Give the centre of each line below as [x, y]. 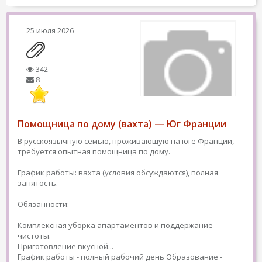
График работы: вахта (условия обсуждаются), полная [118, 173]
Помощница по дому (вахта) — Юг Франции [122, 124]
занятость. [38, 183]
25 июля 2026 [50, 30]
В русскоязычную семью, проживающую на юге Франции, [126, 141]
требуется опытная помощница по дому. [94, 151]
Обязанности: [43, 204]
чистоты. [34, 236]
